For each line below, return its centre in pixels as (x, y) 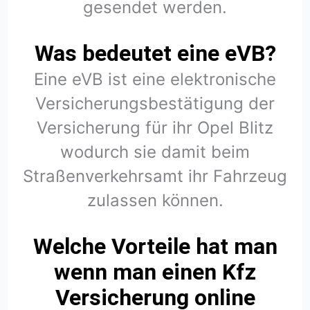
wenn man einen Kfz (155, 272)
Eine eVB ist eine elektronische (155, 79)
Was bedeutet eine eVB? (155, 53)
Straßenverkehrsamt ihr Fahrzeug (155, 176)
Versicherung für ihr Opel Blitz (155, 127)
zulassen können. (155, 200)
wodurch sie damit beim (155, 152)
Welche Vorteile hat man (155, 246)
